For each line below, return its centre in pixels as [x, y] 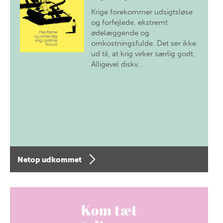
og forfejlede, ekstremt [130, 22]
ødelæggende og [120, 33]
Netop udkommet [50, 160]
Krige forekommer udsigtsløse [142, 12]
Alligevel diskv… [117, 64]
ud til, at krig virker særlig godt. [143, 54]
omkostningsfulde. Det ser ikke [144, 43]
